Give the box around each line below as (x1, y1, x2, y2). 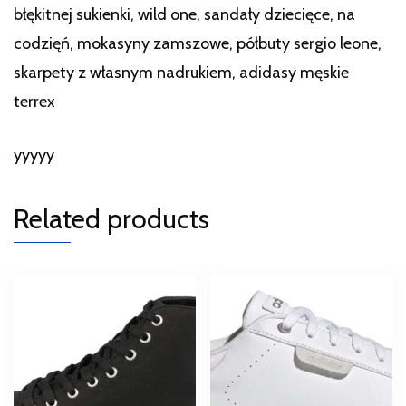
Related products (14, 202, 209, 237)
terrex (14, 92, 55, 112)
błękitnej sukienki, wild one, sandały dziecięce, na (14, 5, 355, 25)
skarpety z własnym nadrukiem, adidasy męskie (14, 63, 349, 83)
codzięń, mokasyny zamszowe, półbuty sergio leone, (14, 34, 382, 54)
